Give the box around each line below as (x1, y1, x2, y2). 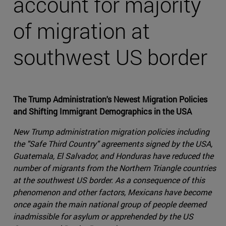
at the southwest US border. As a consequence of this (13, 175, 205, 186)
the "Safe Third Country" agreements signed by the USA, (13, 138, 212, 149)
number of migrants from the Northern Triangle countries (13, 162, 216, 174)
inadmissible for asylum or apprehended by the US (13, 211, 193, 222)
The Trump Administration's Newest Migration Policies (13, 94, 207, 105)
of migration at (13, 17, 150, 45)
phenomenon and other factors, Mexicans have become (13, 187, 211, 198)
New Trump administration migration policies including (13, 126, 209, 137)
